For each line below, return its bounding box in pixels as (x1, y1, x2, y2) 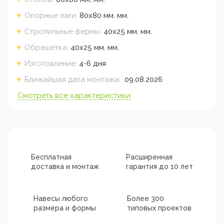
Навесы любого (33, 194, 88, 202)
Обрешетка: (24, 42, 68, 52)
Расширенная (125, 152, 172, 161)
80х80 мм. (79, 10, 115, 20)
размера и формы (33, 203, 96, 212)
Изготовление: (24, 58, 77, 68)
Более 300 (127, 194, 164, 202)
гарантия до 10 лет (125, 162, 193, 170)
